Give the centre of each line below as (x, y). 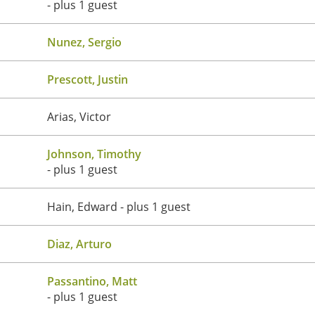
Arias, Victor (79, 116)
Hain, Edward (82, 206)
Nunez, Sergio (84, 42)
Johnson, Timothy (94, 154)
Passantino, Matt (92, 281)
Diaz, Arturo (79, 244)
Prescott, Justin (88, 79)
